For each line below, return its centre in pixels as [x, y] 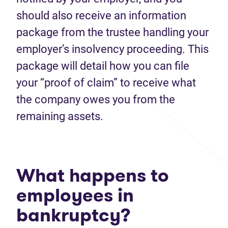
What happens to [93, 175]
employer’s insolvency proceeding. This [112, 49]
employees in [75, 195]
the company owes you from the [96, 99]
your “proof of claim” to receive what [106, 83]
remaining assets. [60, 116]
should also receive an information [101, 16]
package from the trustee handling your [112, 32]
